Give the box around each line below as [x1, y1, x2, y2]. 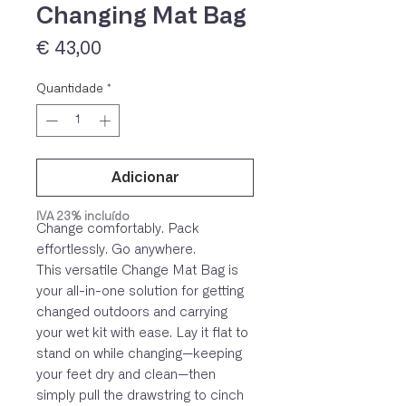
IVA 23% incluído [36, 211, 130, 224]
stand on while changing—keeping [36, 346, 242, 361]
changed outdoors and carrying [36, 304, 227, 319]
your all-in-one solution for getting [36, 284, 244, 298]
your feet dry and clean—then [36, 367, 216, 382]
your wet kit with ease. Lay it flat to [36, 325, 248, 340]
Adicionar [111, 169, 179, 185]
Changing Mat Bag [36, 5, 246, 29]
